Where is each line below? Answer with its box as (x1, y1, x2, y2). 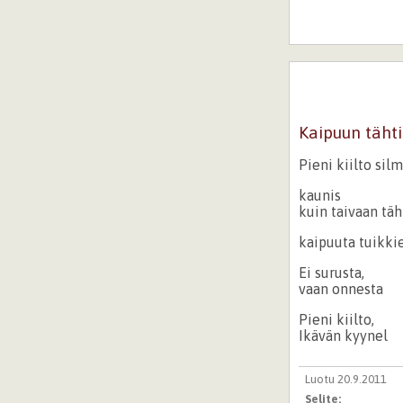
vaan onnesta (299, 280, 384, 297)
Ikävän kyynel (299, 327, 389, 344)
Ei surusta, (299, 264, 365, 281)
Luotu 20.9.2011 (304, 372, 387, 387)
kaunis (299, 186, 342, 203)
